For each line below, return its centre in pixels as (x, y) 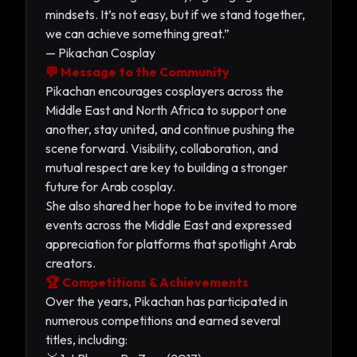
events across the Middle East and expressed (169, 224)
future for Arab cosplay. (110, 186)
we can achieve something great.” (137, 33)
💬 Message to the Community (137, 71)
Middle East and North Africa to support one (166, 110)
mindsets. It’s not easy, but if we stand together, (175, 14)
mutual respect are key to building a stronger (167, 167)
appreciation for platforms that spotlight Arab (171, 243)
